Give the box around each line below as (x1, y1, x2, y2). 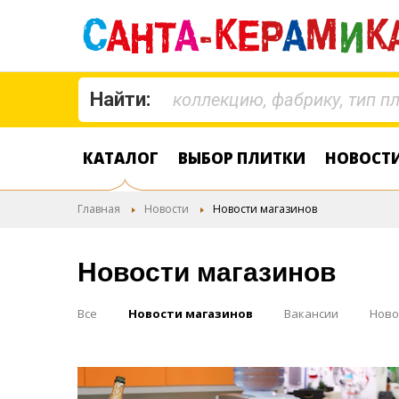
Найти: (90, 88, 151, 110)
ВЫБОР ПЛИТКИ (178, 148, 305, 168)
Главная (77, 201, 120, 216)
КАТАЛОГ (83, 148, 159, 168)
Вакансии (284, 305, 338, 322)
